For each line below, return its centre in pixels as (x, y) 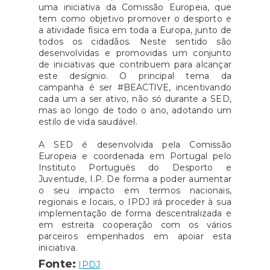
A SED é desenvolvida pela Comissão (135, 144)
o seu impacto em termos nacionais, (135, 190)
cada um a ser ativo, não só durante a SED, (135, 99)
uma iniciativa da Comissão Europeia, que (135, 7)
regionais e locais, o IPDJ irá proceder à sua (135, 202)
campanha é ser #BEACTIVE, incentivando (135, 87)
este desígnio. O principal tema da (135, 76)
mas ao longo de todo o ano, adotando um (135, 110)
